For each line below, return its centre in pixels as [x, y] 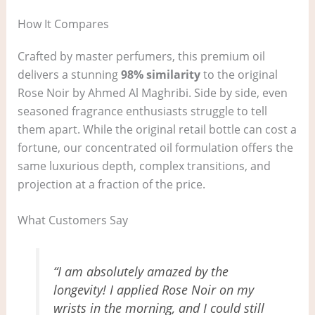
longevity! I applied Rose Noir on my [154, 289]
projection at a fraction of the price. [111, 184]
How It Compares [63, 24]
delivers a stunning [69, 74]
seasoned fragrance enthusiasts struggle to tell [142, 111]
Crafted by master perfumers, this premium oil [141, 56]
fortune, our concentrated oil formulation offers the [155, 147]
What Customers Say [72, 220]
